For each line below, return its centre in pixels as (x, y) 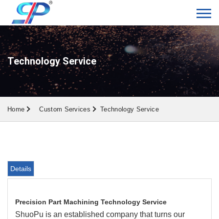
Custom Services (65, 109)
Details (21, 169)
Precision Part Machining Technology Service (91, 202)
